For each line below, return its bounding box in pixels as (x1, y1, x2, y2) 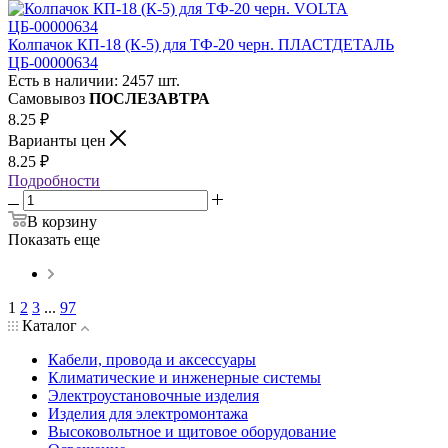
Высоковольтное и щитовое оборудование (48, 422, 336, 440)
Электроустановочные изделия (48, 386, 259, 404)
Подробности (8, 171, 100, 189)
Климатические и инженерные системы (48, 368, 321, 386)
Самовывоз (8, 89, 89, 107)
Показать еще (8, 230, 100, 248)
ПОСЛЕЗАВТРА (89, 89, 210, 107)
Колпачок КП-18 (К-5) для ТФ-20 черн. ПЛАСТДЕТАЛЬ (8, 35, 394, 53)
